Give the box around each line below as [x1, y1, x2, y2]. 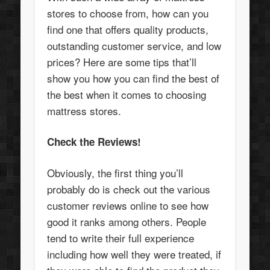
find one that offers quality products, [47, 22, 209, 37]
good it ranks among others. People [47, 214, 207, 230]
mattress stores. [47, 103, 122, 119]
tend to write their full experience [47, 230, 195, 246]
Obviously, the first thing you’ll [47, 165, 184, 181]
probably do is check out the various [47, 181, 211, 197]
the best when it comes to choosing [47, 87, 207, 102]
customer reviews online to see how [47, 198, 209, 213]
